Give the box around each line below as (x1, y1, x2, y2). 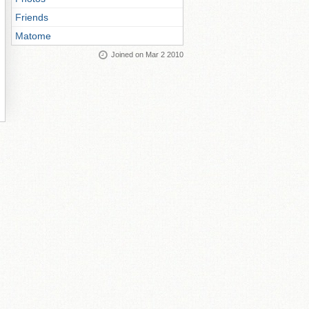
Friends (15, 12, 48, 23)
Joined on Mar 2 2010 (111, 50, 183, 59)
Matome (15, 30, 51, 41)
